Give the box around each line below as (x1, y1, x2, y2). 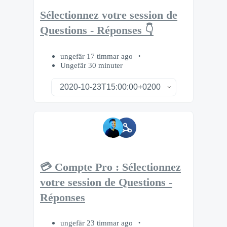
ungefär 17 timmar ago (60, 51, 135, 60)
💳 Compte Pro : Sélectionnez (40, 161, 181, 173)
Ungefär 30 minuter (60, 60, 123, 69)
